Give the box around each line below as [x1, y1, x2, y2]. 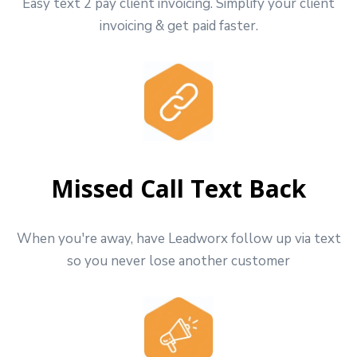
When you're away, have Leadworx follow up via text [16, 229, 341, 248]
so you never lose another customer [67, 251, 290, 270]
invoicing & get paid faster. [99, 16, 258, 35]
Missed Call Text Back [51, 171, 306, 205]
